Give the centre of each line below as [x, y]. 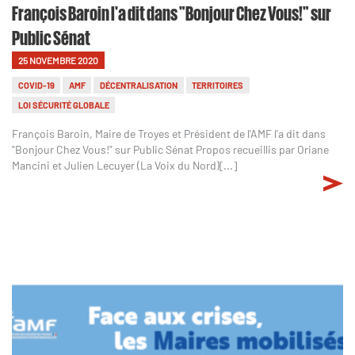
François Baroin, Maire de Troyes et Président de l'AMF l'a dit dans [169, 133]
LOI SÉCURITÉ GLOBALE [63, 105]
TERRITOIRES [218, 85]
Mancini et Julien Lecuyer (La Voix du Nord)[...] [124, 165]
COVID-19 [36, 85]
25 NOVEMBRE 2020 [58, 60]
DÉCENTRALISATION [138, 85]
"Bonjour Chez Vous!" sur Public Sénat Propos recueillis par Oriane [170, 149]
